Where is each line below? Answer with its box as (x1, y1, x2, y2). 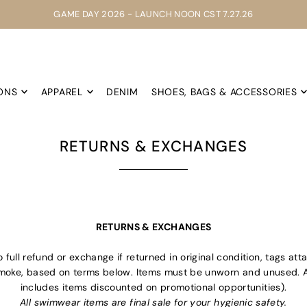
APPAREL (40, 86, 83, 99)
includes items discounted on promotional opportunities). (20, 281, 287, 294)
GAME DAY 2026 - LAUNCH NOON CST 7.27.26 (53, 8, 254, 20)
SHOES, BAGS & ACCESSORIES (151, 86, 297, 99)
